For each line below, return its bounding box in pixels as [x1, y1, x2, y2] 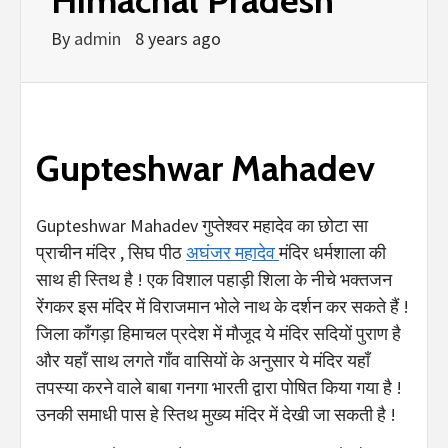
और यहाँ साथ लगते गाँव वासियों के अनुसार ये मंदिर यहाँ [36, 348, 370, 372]
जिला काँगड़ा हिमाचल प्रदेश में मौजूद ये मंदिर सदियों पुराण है [36, 321, 401, 345]
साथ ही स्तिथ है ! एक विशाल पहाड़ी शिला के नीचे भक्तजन [36, 267, 392, 291]
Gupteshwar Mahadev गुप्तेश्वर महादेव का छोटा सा [36, 213, 368, 237]
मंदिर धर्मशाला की [279, 240, 386, 264]
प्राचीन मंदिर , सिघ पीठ [36, 240, 186, 264]
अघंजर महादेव [186, 240, 279, 264]
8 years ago [135, 26, 221, 50]
